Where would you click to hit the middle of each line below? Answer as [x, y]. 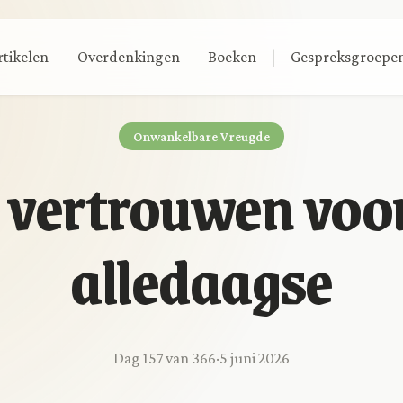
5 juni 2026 [255, 358]
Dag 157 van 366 [165, 358]
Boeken [233, 57]
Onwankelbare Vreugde [201, 136]
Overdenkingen [128, 57]
